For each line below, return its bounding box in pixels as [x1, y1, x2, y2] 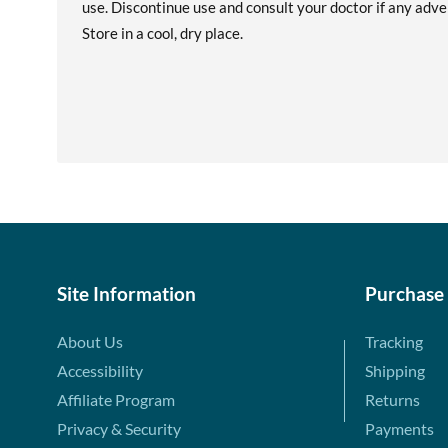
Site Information [57, 282, 196, 305]
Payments [364, 419, 434, 438]
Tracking [364, 332, 423, 351]
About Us [57, 332, 123, 351]
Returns [364, 390, 420, 409]
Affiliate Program [57, 390, 175, 409]
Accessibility [57, 361, 143, 380]
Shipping [364, 361, 425, 380]
